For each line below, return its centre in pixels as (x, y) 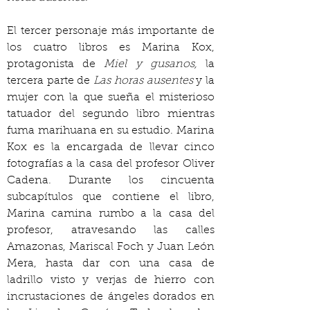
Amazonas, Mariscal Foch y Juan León (111, 247)
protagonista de (56, 64)
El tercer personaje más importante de (111, 31)
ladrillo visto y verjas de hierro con (111, 280)
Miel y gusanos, (155, 64)
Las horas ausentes (142, 81)
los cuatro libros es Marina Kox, (111, 48)
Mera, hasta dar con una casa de (111, 264)
